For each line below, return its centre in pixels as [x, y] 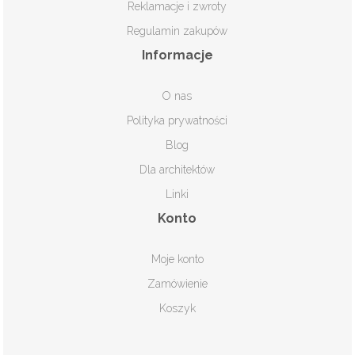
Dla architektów [177, 169]
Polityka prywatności [177, 120]
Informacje [177, 55]
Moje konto [177, 259]
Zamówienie [177, 283]
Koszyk [177, 308]
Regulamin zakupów [177, 31]
